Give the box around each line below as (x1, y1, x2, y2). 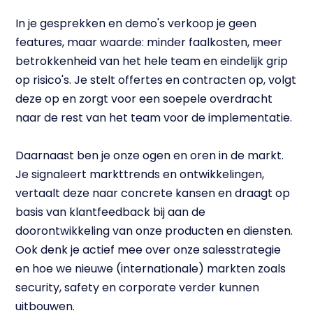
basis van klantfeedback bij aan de (15, 204, 206, 221)
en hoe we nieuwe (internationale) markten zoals (15, 261, 286, 277)
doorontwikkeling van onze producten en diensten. (15, 223, 293, 240)
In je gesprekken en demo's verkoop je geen (15, 15, 257, 32)
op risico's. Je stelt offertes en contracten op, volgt (15, 72, 297, 89)
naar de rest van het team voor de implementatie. (15, 110, 293, 126)
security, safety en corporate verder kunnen (15, 279, 260, 296)
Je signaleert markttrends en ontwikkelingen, (15, 166, 265, 183)
